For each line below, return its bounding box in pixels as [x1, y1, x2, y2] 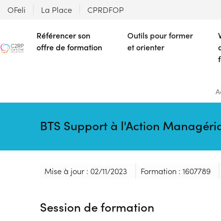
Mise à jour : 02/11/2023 [44, 165, 127, 176]
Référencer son [37, 30, 90, 40]
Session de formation [39, 198, 154, 215]
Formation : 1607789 [140, 165, 211, 176]
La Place [41, 4, 72, 15]
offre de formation [37, 42, 102, 52]
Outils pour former [127, 30, 193, 40]
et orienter [127, 42, 164, 52]
